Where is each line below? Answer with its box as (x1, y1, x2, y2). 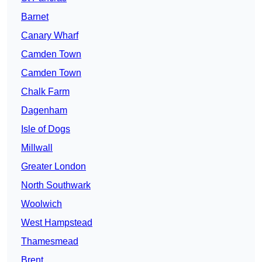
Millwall (21, 143, 53, 153)
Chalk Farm (21, 87, 70, 97)
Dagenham (21, 105, 67, 116)
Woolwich (21, 199, 62, 209)
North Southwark (21, 180, 91, 191)
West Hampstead (21, 218, 92, 228)
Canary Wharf (21, 30, 78, 41)
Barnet (21, 12, 49, 22)
